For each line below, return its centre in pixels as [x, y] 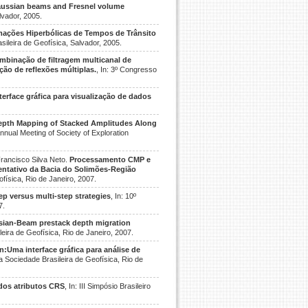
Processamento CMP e [110, 159]
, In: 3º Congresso [127, 69]
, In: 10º [123, 196]
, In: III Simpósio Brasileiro [108, 286]
